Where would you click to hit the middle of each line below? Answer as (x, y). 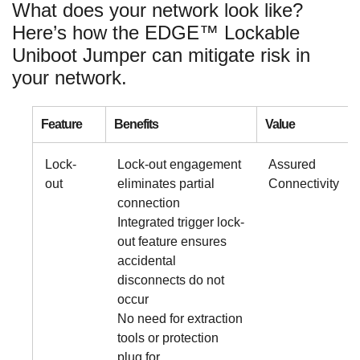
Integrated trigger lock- (181, 223)
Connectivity (304, 184)
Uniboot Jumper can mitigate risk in (161, 55)
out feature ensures (172, 242)
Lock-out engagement (179, 165)
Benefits (136, 125)
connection (149, 203)
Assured (292, 165)
